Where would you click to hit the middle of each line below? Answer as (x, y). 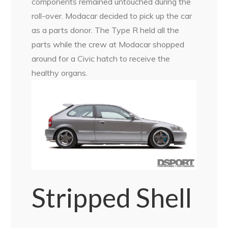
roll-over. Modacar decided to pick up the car (112, 16)
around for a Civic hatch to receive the (101, 59)
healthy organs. (60, 73)
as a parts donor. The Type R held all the (106, 30)
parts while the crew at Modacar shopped (108, 45)
